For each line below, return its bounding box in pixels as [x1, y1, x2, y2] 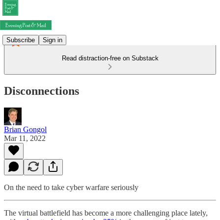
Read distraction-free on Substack [61, 55, 159, 62]
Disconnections [4, 84, 79, 97]
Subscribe [6, 36, 35, 44]
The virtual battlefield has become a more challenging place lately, [4, 208, 208, 217]
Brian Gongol [4, 125, 47, 134]
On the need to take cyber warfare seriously [4, 183, 138, 192]
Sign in [43, 36, 62, 44]
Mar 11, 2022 [4, 134, 46, 142]
